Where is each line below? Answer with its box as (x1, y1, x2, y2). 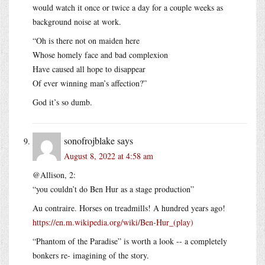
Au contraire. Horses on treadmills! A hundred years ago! (33, 202, 225, 214)
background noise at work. (33, 15, 121, 27)
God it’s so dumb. (33, 96, 92, 108)
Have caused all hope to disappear (33, 63, 146, 75)
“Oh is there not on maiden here (33, 34, 140, 46)
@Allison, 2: (33, 169, 76, 180)
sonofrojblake (64, 134, 115, 147)
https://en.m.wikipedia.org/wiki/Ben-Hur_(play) (33, 216, 193, 228)
